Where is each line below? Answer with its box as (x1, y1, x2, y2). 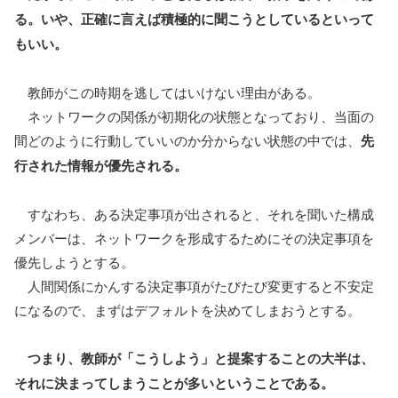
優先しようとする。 (14, 252, 134, 272)
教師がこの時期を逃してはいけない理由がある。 (14, 83, 334, 102)
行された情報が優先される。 (14, 155, 187, 176)
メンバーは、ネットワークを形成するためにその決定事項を (14, 228, 374, 248)
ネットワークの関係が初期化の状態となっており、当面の (14, 107, 374, 126)
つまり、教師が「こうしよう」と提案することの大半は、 (28, 348, 374, 369)
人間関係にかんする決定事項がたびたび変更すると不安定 (14, 276, 374, 296)
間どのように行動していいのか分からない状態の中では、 (14, 131, 361, 150)
